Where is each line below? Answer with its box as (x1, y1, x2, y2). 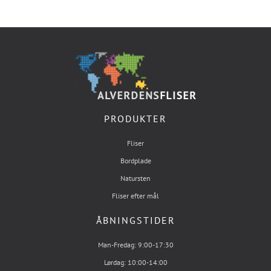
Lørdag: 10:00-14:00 (103, 258, 168, 267)
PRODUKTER (104, 113, 167, 125)
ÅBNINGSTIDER (96, 214, 175, 226)
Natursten (120, 174, 151, 183)
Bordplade (120, 156, 151, 165)
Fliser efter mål (112, 191, 159, 200)
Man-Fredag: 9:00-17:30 (97, 240, 174, 249)
